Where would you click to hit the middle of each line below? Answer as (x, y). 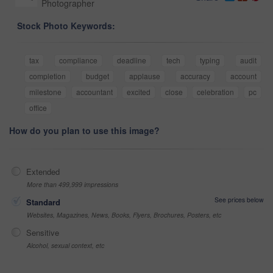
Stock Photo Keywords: (66, 26)
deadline (132, 60)
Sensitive (43, 233)
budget (97, 76)
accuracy (195, 76)
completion (48, 76)
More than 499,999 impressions (73, 185)
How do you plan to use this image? (84, 131)
